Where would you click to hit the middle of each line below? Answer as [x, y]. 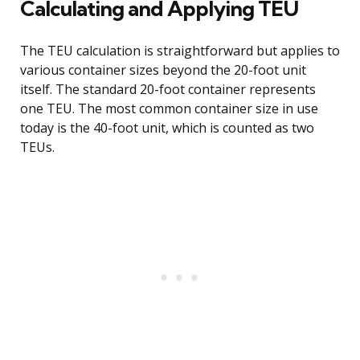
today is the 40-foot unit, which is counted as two [167, 128]
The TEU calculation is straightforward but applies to [180, 51]
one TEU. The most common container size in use [169, 109]
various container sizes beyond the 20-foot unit [163, 70]
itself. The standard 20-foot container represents [168, 90]
